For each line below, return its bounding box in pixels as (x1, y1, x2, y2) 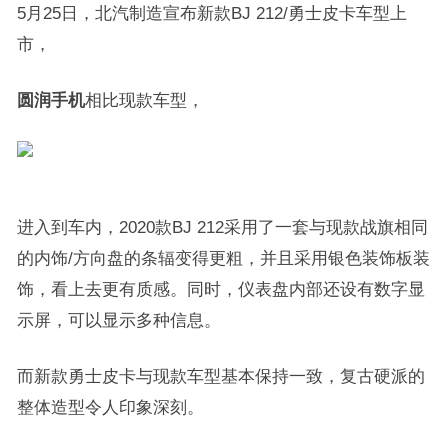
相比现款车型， (84, 91, 204, 109)
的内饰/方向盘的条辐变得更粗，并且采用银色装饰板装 (16, 249, 430, 267)
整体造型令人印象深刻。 (16, 398, 204, 416)
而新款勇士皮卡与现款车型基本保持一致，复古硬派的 (16, 367, 425, 385)
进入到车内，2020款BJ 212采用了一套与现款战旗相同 (16, 218, 428, 236)
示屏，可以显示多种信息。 (16, 311, 221, 329)
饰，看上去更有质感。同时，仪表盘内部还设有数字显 (16, 280, 425, 298)
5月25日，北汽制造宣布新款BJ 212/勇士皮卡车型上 (16, 4, 407, 22)
